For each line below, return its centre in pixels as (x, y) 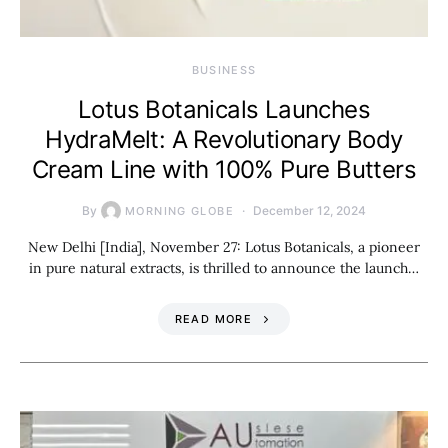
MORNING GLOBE (179, 210)
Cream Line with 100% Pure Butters (224, 169)
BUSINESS (224, 69)
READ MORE (213, 318)
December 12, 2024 (309, 210)
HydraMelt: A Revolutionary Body (224, 139)
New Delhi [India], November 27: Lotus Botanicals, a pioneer (224, 246)
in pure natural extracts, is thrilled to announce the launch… (224, 267)
